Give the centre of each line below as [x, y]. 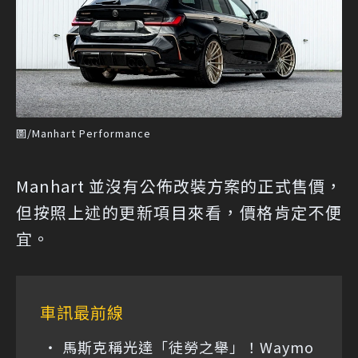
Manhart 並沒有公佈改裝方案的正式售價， [179, 185]
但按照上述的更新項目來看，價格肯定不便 [179, 212]
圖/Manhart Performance [84, 133]
